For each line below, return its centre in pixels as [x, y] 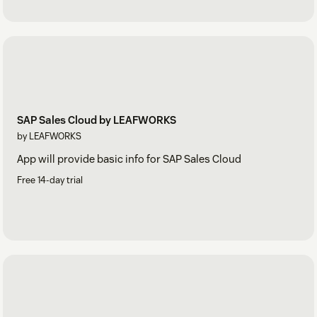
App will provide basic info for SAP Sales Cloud [129, 158]
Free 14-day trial [50, 180]
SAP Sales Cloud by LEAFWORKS [97, 120]
